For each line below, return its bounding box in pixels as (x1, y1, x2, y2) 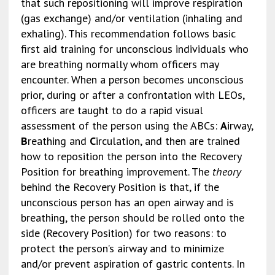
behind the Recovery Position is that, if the (20, 179, 219, 194)
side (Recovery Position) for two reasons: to (20, 225, 227, 240)
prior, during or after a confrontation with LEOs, (20, 87, 244, 102)
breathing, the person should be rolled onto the (20, 210, 244, 225)
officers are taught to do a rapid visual (20, 103, 203, 117)
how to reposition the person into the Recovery (20, 149, 241, 163)
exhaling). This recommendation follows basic (20, 26, 236, 41)
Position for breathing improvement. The (20, 164, 212, 179)
